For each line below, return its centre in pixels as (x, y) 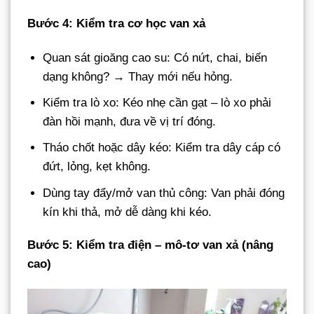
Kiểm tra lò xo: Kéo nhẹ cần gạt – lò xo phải (157, 103)
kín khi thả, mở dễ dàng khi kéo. (128, 212)
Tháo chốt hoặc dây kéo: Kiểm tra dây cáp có (162, 148)
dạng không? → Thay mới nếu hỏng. (138, 77)
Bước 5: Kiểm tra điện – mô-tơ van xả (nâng (150, 245)
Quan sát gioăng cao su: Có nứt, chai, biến (155, 58)
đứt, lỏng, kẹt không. (97, 167)
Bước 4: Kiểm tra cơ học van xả (116, 23)
